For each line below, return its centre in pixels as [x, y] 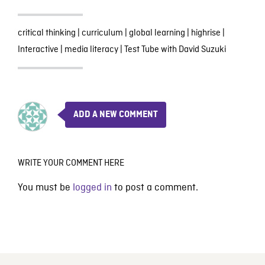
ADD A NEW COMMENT [115, 114]
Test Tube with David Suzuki [175, 49]
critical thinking [46, 33]
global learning [157, 33]
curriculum [102, 33]
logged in [92, 188]
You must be [45, 188]
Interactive [38, 49]
